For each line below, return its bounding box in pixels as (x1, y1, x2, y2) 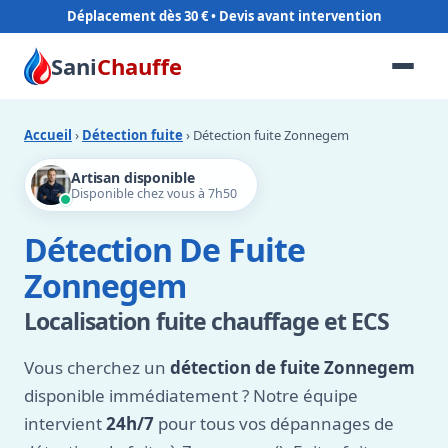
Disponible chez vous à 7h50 (71, 185, 237, 202)
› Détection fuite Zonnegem (183, 126, 349, 144)
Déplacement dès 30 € (66, 7, 208, 25)
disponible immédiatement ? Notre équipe (24, 384, 358, 407)
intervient (24, 412, 106, 435)
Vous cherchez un (24, 356, 170, 379)
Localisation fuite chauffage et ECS (24, 305, 390, 337)
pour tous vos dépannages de (154, 412, 394, 435)
